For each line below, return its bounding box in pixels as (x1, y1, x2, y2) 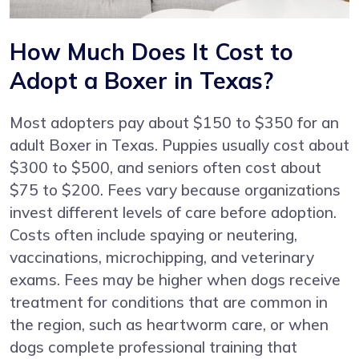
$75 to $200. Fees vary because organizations (10, 179, 341, 200)
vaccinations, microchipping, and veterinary (10, 247, 314, 267)
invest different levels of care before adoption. (10, 202, 337, 222)
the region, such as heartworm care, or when (10, 314, 329, 334)
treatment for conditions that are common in (10, 292, 328, 312)
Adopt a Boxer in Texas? (10, 66, 273, 95)
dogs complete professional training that (10, 337, 297, 357)
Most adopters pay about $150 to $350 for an (10, 112, 339, 132)
